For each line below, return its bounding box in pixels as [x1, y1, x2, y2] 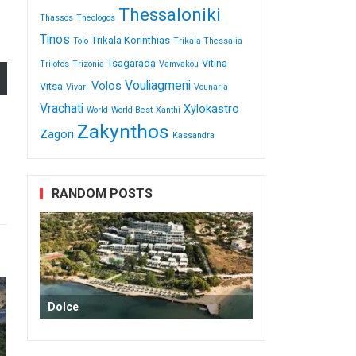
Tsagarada [106, 56, 156, 69]
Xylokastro [183, 102, 239, 116]
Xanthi [155, 104, 180, 115]
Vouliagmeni [124, 77, 191, 93]
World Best [110, 104, 153, 115]
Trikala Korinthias [91, 33, 170, 46]
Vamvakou [158, 58, 199, 69]
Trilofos [39, 58, 69, 69]
